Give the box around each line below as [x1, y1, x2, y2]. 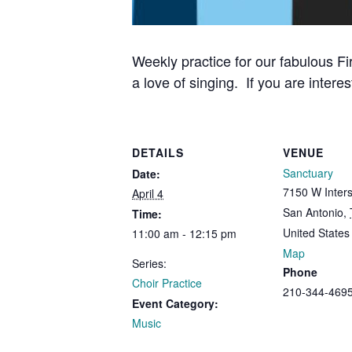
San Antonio [283, 203, 343, 220]
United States [283, 224, 350, 240]
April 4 [132, 185, 163, 201]
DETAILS [132, 144, 184, 160]
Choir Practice [132, 274, 202, 291]
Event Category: [132, 295, 218, 311]
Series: [132, 255, 167, 271]
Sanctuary [283, 164, 333, 181]
